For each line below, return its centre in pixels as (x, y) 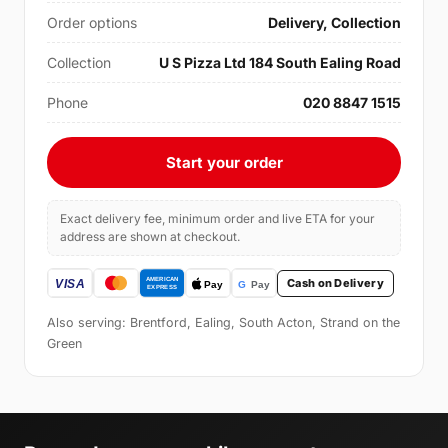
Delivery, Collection (334, 23)
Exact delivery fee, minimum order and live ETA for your (217, 219)
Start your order (224, 163)
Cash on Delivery (335, 282)
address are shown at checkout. (150, 237)
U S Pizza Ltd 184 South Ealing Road (280, 63)
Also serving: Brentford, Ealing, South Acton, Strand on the (223, 323)
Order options (92, 23)
